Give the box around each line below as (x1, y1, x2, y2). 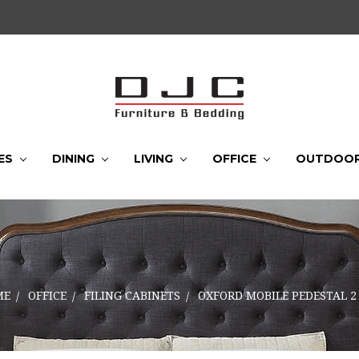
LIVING (134, 151, 176, 166)
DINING (52, 151, 99, 166)
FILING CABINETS (83, 288, 180, 302)
